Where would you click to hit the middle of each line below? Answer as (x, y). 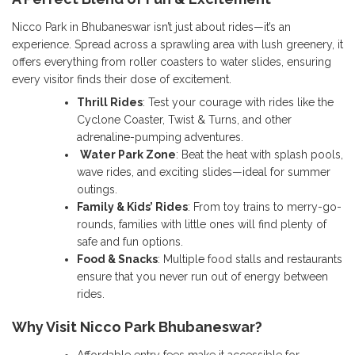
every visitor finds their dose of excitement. (122, 79)
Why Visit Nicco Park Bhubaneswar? (137, 326)
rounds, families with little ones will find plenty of (202, 224)
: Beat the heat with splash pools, (260, 154)
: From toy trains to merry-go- (265, 206)
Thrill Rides (110, 102)
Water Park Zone (128, 154)
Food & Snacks (117, 259)
